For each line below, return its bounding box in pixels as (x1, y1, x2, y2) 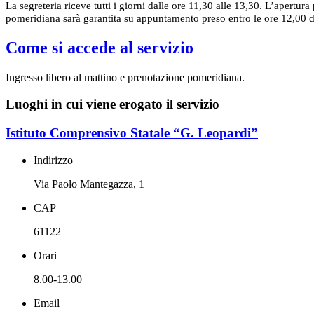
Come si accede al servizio (6, 38, 193, 57)
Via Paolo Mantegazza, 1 (34, 177, 144, 190)
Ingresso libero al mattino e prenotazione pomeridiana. (6, 71, 245, 83)
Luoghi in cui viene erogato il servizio (6, 97, 219, 112)
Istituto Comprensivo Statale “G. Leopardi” (6, 125, 258, 141)
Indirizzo (34, 153, 73, 166)
